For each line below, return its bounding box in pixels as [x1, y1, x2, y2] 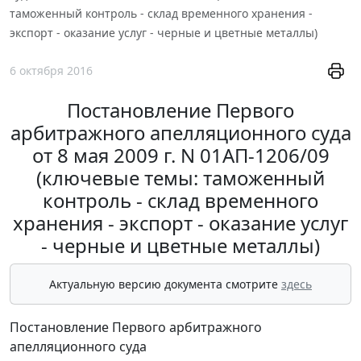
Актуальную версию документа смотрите [49, 276, 281, 293]
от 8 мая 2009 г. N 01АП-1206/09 [31, 142, 330, 169]
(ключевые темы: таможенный [36, 164, 325, 192]
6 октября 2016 [10, 62, 93, 78]
